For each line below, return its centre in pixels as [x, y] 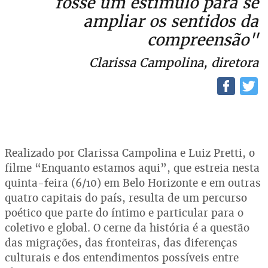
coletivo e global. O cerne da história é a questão [127, 227]
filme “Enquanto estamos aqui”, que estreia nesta [132, 167]
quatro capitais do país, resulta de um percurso [126, 197]
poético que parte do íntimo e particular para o [124, 212]
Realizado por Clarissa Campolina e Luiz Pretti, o [130, 153]
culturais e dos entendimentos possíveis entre [122, 257]
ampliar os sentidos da [171, 21]
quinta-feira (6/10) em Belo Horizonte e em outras [133, 182]
